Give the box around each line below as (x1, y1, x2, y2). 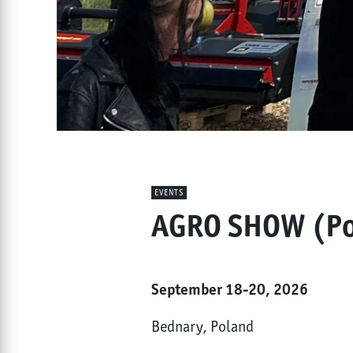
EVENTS (154, 188, 184, 198)
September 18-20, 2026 (151, 280, 308, 299)
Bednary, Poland (151, 317, 254, 336)
